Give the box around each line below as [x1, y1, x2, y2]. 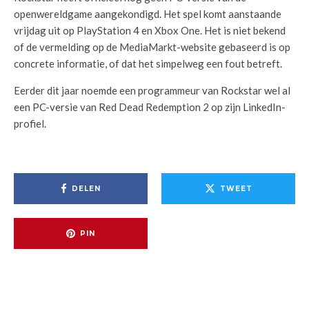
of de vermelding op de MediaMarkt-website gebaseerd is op [14, 41, 290, 53]
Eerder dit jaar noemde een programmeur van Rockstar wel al [14, 84, 290, 97]
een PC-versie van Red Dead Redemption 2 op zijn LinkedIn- [14, 101, 286, 113]
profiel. [14, 117, 46, 130]
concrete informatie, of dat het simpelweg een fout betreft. [14, 57, 282, 70]
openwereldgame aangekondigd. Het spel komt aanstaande [14, 8, 281, 20]
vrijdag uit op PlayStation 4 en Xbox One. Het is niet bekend [14, 24, 286, 37]
